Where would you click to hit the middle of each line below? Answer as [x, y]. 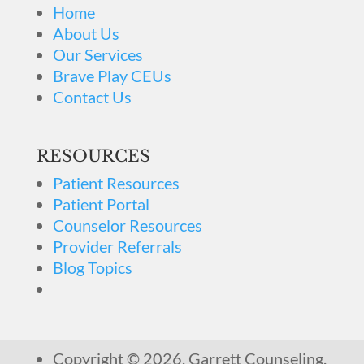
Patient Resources [116, 183]
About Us [86, 33]
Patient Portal [101, 204]
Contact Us [92, 97]
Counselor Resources [127, 225]
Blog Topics [92, 267]
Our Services [97, 54]
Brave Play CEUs [112, 76]
